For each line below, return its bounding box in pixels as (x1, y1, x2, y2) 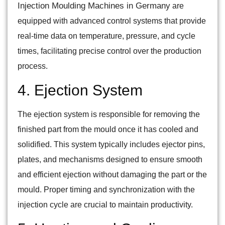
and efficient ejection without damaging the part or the (18, 170, 207, 179)
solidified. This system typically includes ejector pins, (18, 140, 205, 149)
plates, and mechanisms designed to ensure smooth (18, 155, 202, 164)
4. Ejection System (18, 82, 143, 99)
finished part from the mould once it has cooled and (18, 125, 198, 134)
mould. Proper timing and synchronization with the (18, 185, 195, 194)
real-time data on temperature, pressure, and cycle (18, 32, 195, 41)
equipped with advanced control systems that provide (18, 17, 206, 26)
